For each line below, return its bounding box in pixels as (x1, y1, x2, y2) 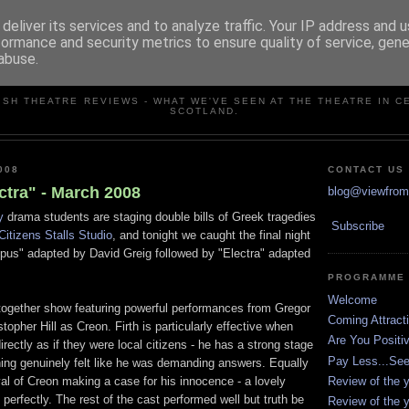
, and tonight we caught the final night (112, 228, 310, 243)
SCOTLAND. (169, 105, 240, 116)
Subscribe (331, 219, 384, 234)
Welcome (328, 292, 377, 307)
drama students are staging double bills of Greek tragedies (4, 210, 316, 225)
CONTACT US (328, 163, 405, 174)
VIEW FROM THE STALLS (13, 61, 396, 89)
